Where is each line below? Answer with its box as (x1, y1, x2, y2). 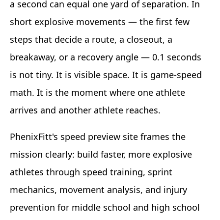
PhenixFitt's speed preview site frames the (10, 130, 186, 142)
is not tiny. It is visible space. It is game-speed (10, 68, 202, 81)
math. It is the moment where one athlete (10, 86, 185, 98)
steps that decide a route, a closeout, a (10, 33, 172, 45)
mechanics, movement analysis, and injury (10, 183, 187, 195)
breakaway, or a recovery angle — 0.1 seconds (10, 51, 201, 63)
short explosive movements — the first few (10, 15, 190, 27)
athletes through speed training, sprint (10, 165, 172, 178)
